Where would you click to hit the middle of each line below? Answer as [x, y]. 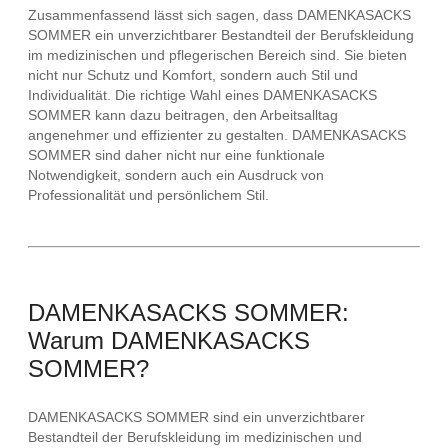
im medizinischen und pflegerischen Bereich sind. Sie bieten [217, 54]
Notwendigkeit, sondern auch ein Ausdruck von [176, 174]
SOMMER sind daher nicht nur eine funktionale [176, 154]
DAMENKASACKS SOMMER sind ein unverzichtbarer [196, 416]
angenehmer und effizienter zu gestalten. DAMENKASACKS [217, 134]
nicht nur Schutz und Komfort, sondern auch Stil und [193, 74]
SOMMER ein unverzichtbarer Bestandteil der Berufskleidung [221, 34]
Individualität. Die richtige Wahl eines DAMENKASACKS [202, 94]
